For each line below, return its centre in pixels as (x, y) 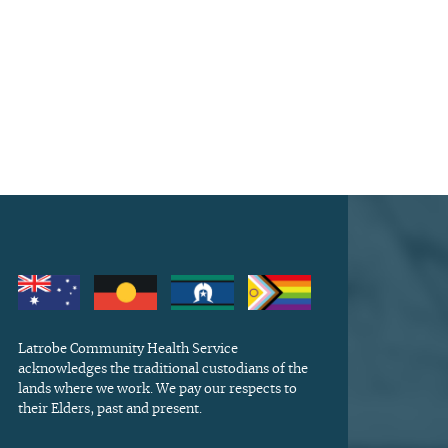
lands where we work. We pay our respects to (157, 390)
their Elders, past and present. (109, 410)
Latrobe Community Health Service (127, 350)
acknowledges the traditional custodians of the (162, 370)
